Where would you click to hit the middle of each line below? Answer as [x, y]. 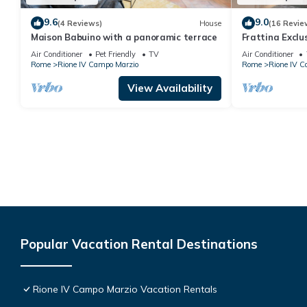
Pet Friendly [115, 54]
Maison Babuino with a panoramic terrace [124, 37]
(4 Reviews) [80, 23]
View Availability [170, 88]
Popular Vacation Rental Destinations [139, 244]
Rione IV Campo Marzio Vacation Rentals [125, 290]
